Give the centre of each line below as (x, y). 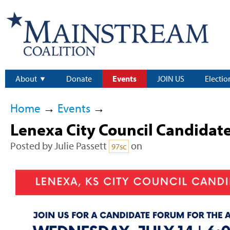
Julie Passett (80, 146)
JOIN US (171, 79)
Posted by (32, 146)
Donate (79, 79)
